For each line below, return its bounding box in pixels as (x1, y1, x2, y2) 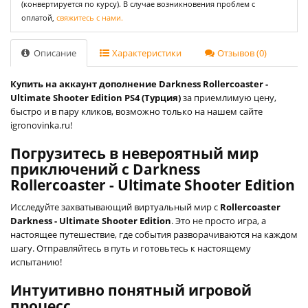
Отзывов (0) (215, 46, 267, 59)
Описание (32, 46, 76, 59)
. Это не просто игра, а (171, 214, 266, 227)
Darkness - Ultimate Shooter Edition (10, 214, 171, 227)
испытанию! (10, 255, 62, 268)
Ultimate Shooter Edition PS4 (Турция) (10, 91, 181, 104)
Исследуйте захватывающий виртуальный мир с (10, 200, 220, 213)
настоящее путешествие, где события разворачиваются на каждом (10, 228, 298, 241)
